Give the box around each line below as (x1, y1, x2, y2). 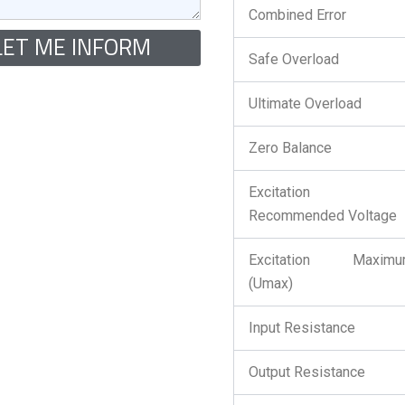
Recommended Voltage (248, 207, 397, 224)
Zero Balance (248, 139, 332, 156)
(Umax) (248, 275, 293, 292)
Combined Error (248, 6, 346, 24)
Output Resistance (248, 363, 365, 381)
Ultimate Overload (248, 95, 362, 112)
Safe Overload (248, 51, 339, 68)
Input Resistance (248, 319, 355, 336)
